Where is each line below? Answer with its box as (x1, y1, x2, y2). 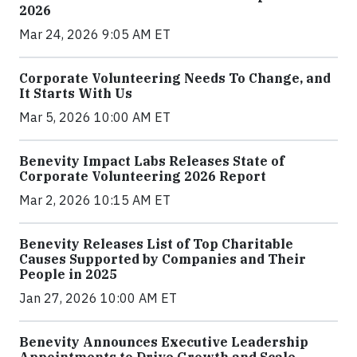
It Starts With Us (19, 85, 132, 102)
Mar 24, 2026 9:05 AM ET (19, 26, 171, 43)
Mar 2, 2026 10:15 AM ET (19, 192, 171, 209)
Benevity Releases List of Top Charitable (19, 236, 293, 253)
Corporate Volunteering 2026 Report (19, 168, 266, 185)
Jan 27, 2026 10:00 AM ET (19, 290, 177, 307)
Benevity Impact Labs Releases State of (19, 153, 284, 170)
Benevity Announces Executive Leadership (19, 334, 308, 351)
